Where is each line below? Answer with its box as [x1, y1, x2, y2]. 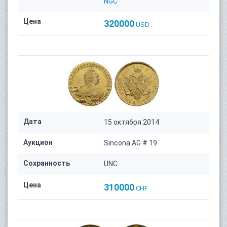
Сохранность [23, 159, 70, 168]
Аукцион [23, 138, 53, 147]
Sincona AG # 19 [104, 139, 158, 147]
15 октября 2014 [104, 118, 160, 127]
